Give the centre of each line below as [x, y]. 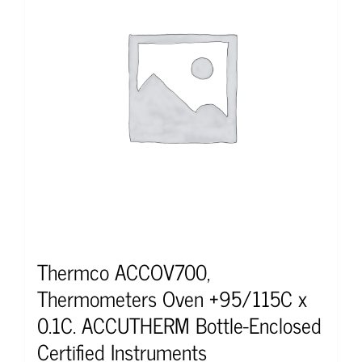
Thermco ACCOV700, [124, 271]
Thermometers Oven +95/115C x [172, 297]
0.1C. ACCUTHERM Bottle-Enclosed [179, 324]
